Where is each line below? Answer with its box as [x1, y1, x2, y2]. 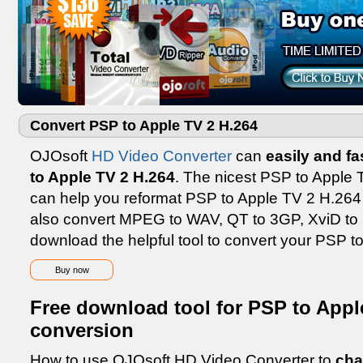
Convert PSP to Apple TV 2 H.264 [30, 117, 258, 134]
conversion [30, 319, 134, 341]
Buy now [54, 265, 89, 275]
